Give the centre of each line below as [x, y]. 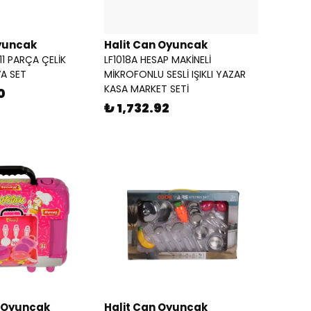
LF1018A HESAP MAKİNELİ [158, 60]
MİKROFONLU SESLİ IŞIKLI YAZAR [175, 74]
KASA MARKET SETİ [146, 89]
